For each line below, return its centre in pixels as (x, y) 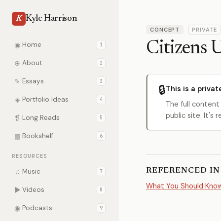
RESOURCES (30, 156)
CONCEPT (165, 30)
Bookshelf (38, 136)
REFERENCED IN (183, 171)
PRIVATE (205, 30)
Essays (33, 81)
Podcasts (37, 208)
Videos (33, 190)
